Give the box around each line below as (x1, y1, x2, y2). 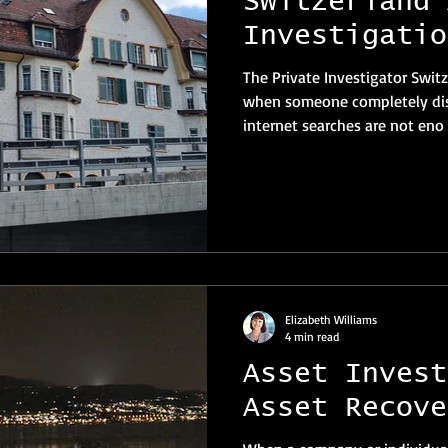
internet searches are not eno (243, 114, 444, 135)
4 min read (285, 329, 339, 344)
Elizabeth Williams (285, 312, 377, 327)
